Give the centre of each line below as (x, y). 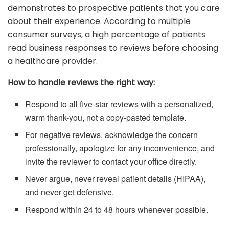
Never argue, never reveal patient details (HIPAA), (116, 179)
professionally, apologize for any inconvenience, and (120, 148)
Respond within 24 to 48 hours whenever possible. (117, 210)
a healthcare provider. (53, 61)
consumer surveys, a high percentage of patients (107, 35)
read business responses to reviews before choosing (113, 48)
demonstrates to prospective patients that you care (114, 8)
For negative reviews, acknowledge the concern (112, 135)
